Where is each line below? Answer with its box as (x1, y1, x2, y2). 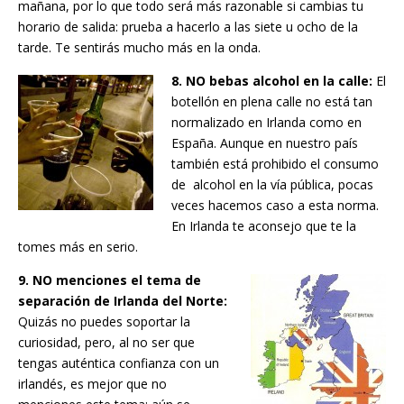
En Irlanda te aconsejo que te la (171, 217, 356, 235)
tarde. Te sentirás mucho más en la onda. (18, 39, 261, 57)
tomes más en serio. (18, 238, 138, 256)
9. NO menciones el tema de (18, 271, 201, 289)
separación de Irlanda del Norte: (18, 292, 227, 310)
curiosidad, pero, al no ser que (18, 334, 195, 352)
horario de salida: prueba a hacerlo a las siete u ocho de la (18, 18, 358, 36)
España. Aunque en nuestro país (171, 134, 358, 152)
